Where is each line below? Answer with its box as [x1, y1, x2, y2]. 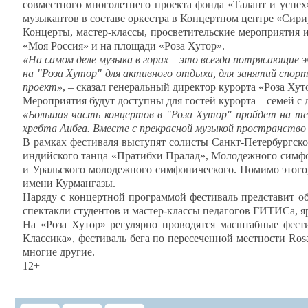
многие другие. [23, 246, 95, 258]
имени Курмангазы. [23, 177, 115, 189]
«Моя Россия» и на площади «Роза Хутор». [23, 40, 225, 52]
